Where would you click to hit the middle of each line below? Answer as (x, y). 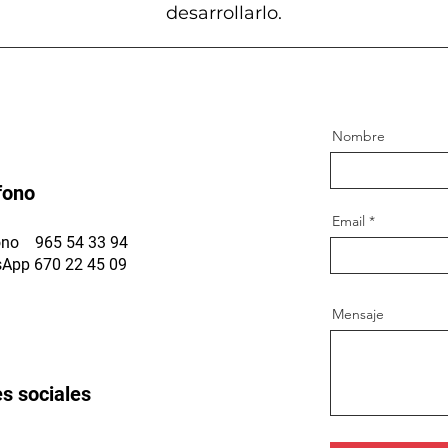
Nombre (358, 136)
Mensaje (357, 314)
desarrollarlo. (223, 13)
